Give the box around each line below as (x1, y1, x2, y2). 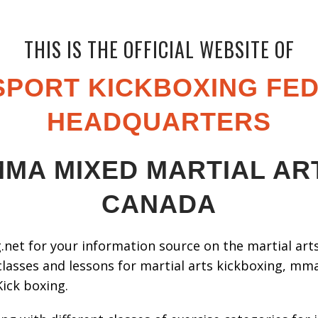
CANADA (102, 190, 216, 219)
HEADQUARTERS (47, 107, 271, 136)
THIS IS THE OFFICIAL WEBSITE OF (23, 35, 295, 64)
